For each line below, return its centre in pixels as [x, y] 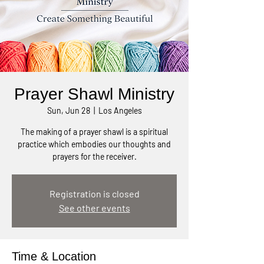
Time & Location [54, 256]
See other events [94, 208]
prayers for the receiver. [94, 156]
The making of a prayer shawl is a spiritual [94, 132]
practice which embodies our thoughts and [94, 144]
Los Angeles [120, 110]
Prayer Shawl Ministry [94, 94]
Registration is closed [94, 194]
